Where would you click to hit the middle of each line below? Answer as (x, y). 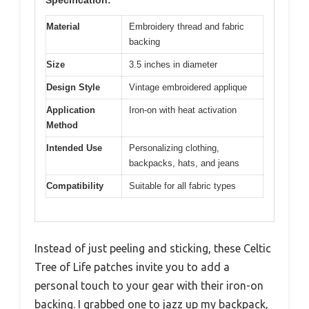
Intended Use (74, 148)
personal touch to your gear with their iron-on (149, 286)
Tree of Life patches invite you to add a (132, 267)
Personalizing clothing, (174, 148)
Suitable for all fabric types (182, 186)
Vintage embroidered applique (188, 87)
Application (71, 110)
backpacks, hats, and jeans (184, 163)
